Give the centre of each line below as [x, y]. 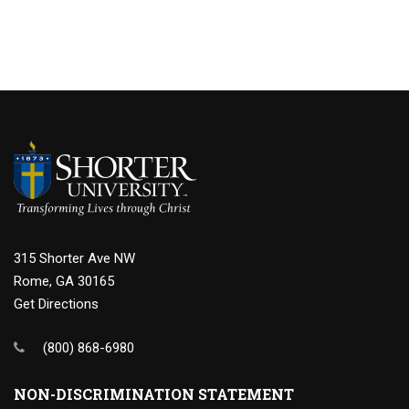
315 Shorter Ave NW [74, 258]
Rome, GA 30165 [64, 281]
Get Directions [56, 304]
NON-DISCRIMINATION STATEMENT [154, 394]
